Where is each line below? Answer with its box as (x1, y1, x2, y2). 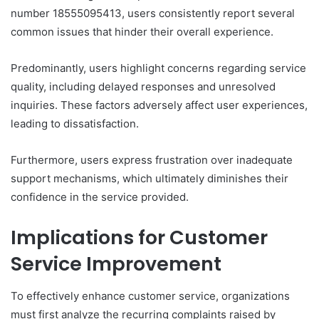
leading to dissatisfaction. (11, 117, 139, 131)
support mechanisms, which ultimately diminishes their (11, 172, 288, 186)
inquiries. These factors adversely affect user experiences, (11, 98, 308, 113)
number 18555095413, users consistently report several (11, 6, 295, 21)
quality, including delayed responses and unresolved (11, 80, 276, 94)
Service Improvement (11, 251, 221, 278)
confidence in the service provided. (11, 190, 189, 204)
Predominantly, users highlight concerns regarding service (11, 61, 306, 75)
